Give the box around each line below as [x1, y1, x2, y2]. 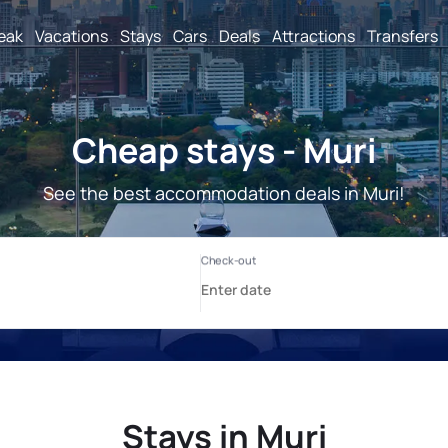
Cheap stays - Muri [71, 127, 377, 173]
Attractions [272, 24, 355, 47]
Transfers [367, 24, 438, 47]
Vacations [35, 24, 108, 47]
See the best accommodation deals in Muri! [43, 181, 405, 205]
